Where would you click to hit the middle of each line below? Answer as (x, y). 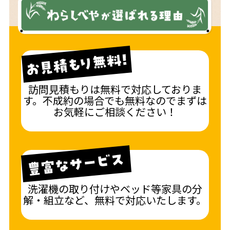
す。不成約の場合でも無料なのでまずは (115, 100)
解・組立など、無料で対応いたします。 (115, 200)
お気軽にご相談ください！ (115, 111)
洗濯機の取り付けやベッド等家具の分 (115, 188)
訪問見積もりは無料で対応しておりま (115, 89)
